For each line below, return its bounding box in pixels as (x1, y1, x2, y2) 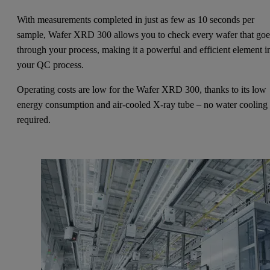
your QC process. (17, 60, 84, 71)
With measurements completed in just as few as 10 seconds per (17, 14, 255, 25)
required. (17, 115, 51, 125)
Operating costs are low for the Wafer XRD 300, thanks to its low (17, 84, 267, 95)
